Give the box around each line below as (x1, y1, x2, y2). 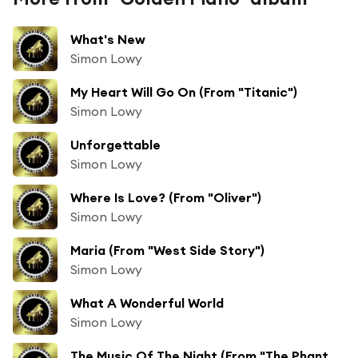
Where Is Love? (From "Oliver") (70, 189, 261, 205)
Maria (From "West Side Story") (70, 241, 265, 258)
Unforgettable (70, 136, 161, 153)
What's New (70, 30, 145, 47)
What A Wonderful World (70, 294, 224, 311)
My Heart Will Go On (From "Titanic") (70, 83, 297, 100)
